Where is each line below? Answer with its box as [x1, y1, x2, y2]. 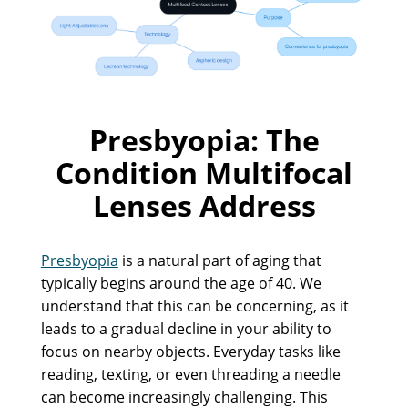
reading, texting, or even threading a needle [40, 363, 341, 384]
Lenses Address [92, 185, 316, 225]
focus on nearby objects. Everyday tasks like [40, 341, 341, 362]
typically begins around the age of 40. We [40, 272, 321, 293]
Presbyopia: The [88, 119, 320, 159]
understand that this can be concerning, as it [40, 295, 349, 316]
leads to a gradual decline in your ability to [40, 318, 331, 339]
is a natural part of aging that [117, 250, 321, 270]
